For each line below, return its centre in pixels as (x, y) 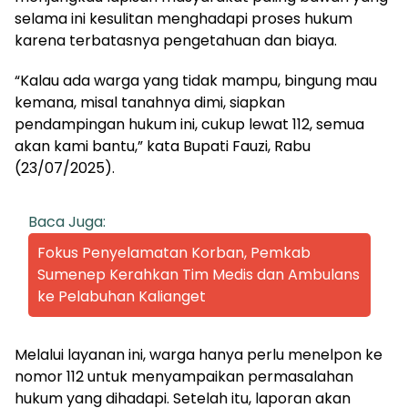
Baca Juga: (67, 222)
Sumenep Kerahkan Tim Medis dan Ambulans (199, 275)
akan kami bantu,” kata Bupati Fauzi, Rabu (163, 147)
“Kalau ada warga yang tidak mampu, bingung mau (196, 81)
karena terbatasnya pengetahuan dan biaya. (176, 41)
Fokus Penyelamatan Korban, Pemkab (174, 253)
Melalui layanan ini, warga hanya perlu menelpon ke (199, 355)
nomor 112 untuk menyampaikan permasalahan (184, 377)
